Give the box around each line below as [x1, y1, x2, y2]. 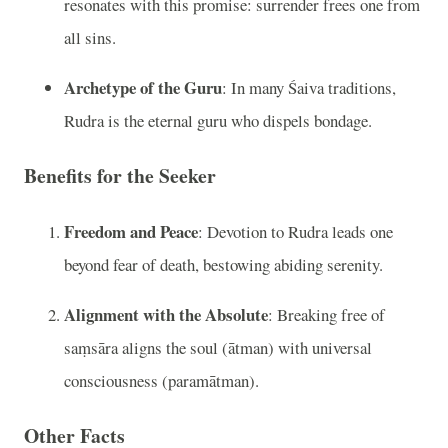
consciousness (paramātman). [64, 368, 259, 392]
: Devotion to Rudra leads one [198, 219, 393, 243]
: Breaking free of [268, 302, 385, 326]
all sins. [64, 25, 116, 49]
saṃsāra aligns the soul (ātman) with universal [64, 335, 372, 359]
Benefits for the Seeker [24, 161, 216, 191]
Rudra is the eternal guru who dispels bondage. [64, 108, 372, 132]
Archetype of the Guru [64, 74, 222, 100]
